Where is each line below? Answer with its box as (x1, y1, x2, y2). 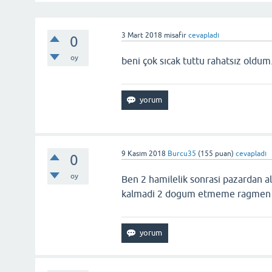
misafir (164, 31, 187, 39)
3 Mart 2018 (121, 31, 163, 39)
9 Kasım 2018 (121, 149, 166, 158)
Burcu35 (168, 149, 197, 158)
